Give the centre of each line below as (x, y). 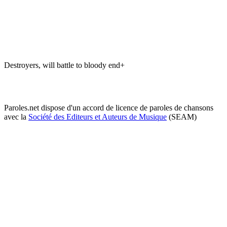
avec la (16, 117)
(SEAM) (182, 117)
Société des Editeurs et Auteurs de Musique (98, 117)
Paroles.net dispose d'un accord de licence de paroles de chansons (109, 107)
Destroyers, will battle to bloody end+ (64, 65)
